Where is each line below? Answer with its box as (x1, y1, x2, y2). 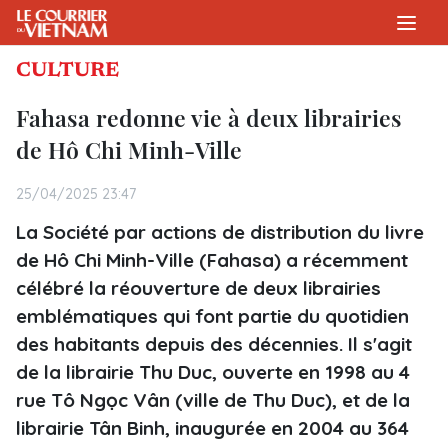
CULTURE (16, 61, 119, 81)
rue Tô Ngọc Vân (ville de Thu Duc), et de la (16, 388, 410, 412)
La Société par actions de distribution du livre (16, 220, 424, 244)
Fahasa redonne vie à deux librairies (16, 102, 402, 133)
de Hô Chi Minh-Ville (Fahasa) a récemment (16, 248, 408, 272)
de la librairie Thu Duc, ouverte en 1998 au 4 (16, 360, 410, 384)
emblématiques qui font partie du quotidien (16, 304, 409, 328)
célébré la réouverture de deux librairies (16, 276, 381, 300)
